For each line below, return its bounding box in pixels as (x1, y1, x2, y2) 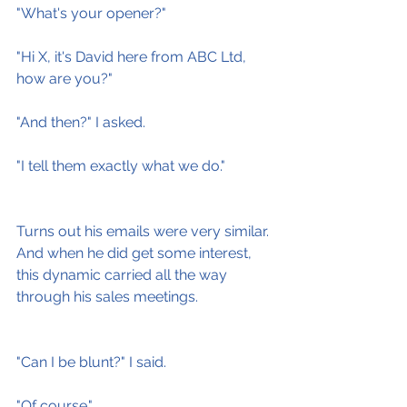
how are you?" (16, 70, 113, 87)
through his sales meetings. (16, 288, 198, 305)
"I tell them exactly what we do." (16, 157, 225, 174)
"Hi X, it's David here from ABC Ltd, (16, 48, 250, 65)
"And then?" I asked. (16, 114, 145, 131)
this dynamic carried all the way (16, 266, 231, 283)
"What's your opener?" (16, 5, 166, 22)
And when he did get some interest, (16, 244, 255, 262)
